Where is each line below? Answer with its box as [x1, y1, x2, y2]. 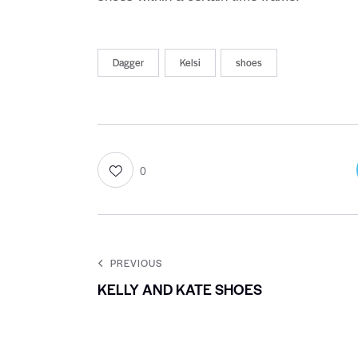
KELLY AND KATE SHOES [97, 279, 262, 300]
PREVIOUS [110, 256, 162, 271]
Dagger [113, 54, 144, 70]
